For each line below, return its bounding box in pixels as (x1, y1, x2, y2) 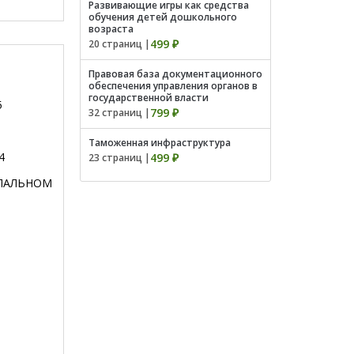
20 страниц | (88, 37, 150, 51)
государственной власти (88, 91, 209, 104)
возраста (88, 22, 134, 36)
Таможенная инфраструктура (88, 136, 231, 149)
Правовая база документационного (88, 67, 262, 81)
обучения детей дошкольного (88, 10, 237, 24)
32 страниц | (88, 106, 150, 119)
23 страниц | (88, 151, 150, 164)
